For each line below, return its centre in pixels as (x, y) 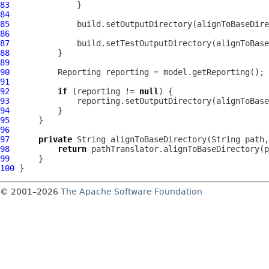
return (72, 149)
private (55, 139)
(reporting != (103, 91)
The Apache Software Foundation (131, 192)
